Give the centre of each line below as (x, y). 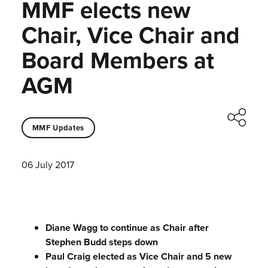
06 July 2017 (48, 165)
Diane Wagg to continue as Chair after (127, 228)
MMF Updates (58, 127)
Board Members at (118, 60)
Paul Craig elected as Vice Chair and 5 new (138, 257)
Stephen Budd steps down (101, 242)
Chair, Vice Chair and (130, 35)
